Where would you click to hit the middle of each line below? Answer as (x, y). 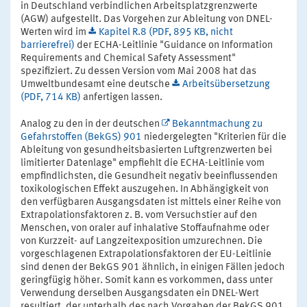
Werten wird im (54, 32)
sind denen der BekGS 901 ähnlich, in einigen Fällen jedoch (153, 267)
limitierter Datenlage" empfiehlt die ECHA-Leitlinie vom (143, 163)
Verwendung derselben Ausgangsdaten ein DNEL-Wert (140, 293)
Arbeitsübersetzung (226, 84)
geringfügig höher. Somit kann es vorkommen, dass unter (147, 280)
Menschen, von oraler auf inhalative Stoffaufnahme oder (145, 228)
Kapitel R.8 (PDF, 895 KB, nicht (166, 32)
